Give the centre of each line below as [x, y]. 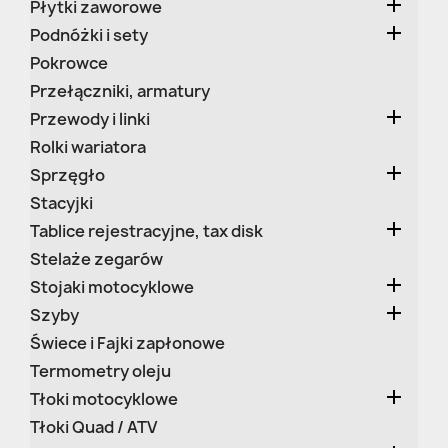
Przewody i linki [90, 119]
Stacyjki [61, 203]
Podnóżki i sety [89, 35]
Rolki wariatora [88, 147]
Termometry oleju [100, 371]
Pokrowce [69, 63]
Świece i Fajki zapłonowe [127, 343]
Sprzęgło [67, 175]
